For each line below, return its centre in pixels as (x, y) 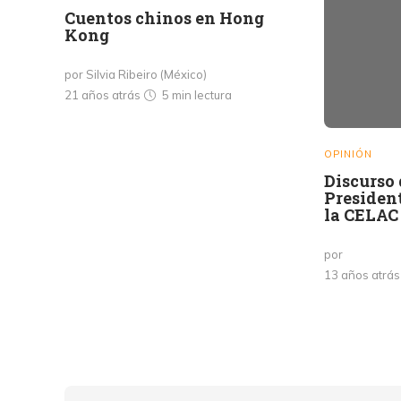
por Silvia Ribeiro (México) (136, 74)
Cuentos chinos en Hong (164, 18)
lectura (213, 95)
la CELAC (361, 215)
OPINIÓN (348, 154)
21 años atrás (104, 95)
